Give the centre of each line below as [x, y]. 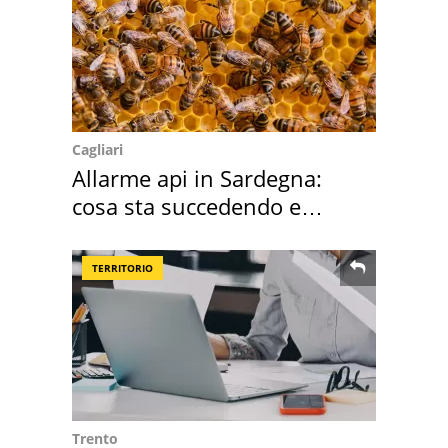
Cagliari [97, 149]
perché [107, 233]
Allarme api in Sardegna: [197, 177]
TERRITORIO [122, 267]
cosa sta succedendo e [186, 205]
